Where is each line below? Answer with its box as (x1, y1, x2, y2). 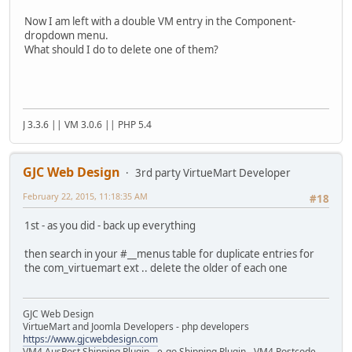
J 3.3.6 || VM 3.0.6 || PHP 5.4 (23, 117, 152, 131)
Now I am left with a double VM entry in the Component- (24, 14, 295, 29)
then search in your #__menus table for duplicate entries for (24, 246, 314, 261)
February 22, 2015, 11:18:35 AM (23, 189, 148, 202)
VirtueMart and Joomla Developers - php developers (23, 320, 249, 334)
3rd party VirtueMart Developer (135, 165, 291, 180)
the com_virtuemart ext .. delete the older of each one (24, 260, 288, 275)
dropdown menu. (24, 28, 108, 43)
